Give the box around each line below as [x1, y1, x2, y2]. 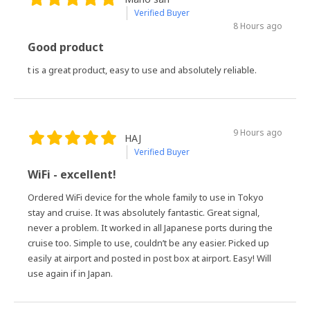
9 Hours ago [233, 126, 282, 138]
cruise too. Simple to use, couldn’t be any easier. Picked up [28, 236, 269, 249]
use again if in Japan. [28, 266, 113, 280]
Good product [28, 39, 104, 55]
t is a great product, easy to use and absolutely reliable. [28, 63, 257, 76]
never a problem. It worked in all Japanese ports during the [28, 221, 273, 234]
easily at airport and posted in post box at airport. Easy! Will [28, 251, 271, 264]
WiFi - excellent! [28, 166, 116, 182]
